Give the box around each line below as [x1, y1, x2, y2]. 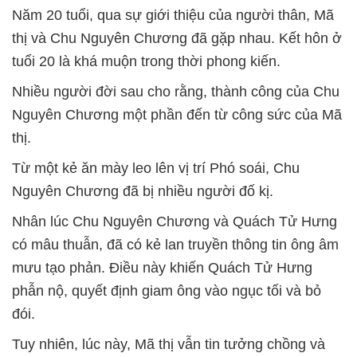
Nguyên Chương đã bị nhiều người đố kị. [12, 182, 273, 199]
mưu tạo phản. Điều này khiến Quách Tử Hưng [12, 259, 312, 276]
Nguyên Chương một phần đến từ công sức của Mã [12, 106, 342, 123]
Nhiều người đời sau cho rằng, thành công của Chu [12, 83, 339, 100]
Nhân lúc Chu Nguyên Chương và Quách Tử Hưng [12, 213, 337, 229]
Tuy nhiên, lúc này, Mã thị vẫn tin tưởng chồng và [12, 335, 325, 352]
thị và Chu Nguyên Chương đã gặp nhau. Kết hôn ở [12, 29, 342, 46]
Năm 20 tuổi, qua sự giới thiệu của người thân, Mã [12, 6, 334, 23]
